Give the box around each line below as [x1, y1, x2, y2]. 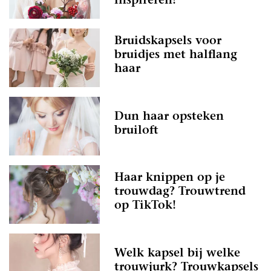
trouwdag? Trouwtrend [114, 186, 246, 198]
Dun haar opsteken [114, 111, 224, 123]
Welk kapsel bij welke [114, 247, 240, 260]
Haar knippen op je [114, 172, 225, 184]
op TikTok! [114, 200, 176, 212]
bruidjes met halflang [114, 50, 237, 62]
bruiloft [114, 125, 158, 137]
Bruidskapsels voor [114, 36, 221, 48]
